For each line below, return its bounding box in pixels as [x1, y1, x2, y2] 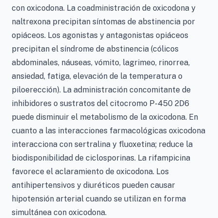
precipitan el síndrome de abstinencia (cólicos [12, 44, 179, 54]
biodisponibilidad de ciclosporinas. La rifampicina [12, 153, 190, 163]
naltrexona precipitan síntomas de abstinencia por [12, 17, 195, 26]
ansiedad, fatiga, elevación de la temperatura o [12, 72, 182, 81]
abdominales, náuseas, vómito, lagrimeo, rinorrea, [12, 58, 190, 67]
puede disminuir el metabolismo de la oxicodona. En [12, 112, 198, 122]
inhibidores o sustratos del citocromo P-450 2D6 [12, 99, 189, 108]
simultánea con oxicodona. [12, 208, 107, 217]
